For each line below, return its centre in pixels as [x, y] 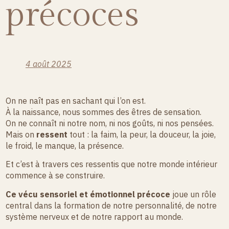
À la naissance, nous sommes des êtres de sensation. [104, 112]
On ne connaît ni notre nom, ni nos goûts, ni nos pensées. [110, 123]
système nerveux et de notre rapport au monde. [95, 216]
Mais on [21, 135]
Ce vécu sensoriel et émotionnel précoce [88, 194]
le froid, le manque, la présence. [65, 146]
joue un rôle [193, 194]
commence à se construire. [55, 176]
